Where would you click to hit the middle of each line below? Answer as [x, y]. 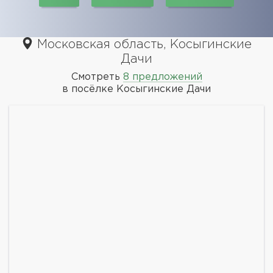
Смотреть [97, 77]
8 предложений [162, 77]
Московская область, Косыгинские [143, 44]
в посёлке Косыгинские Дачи [136, 89]
